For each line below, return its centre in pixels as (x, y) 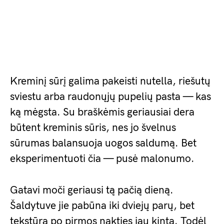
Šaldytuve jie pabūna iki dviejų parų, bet (102, 206)
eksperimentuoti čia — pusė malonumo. (102, 159)
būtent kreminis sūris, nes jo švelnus (93, 128)
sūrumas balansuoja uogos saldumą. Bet (103, 143)
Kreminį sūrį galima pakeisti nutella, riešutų (110, 81)
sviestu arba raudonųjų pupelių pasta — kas (110, 97)
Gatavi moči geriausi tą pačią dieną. (92, 190)
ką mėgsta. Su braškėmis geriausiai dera (102, 112)
